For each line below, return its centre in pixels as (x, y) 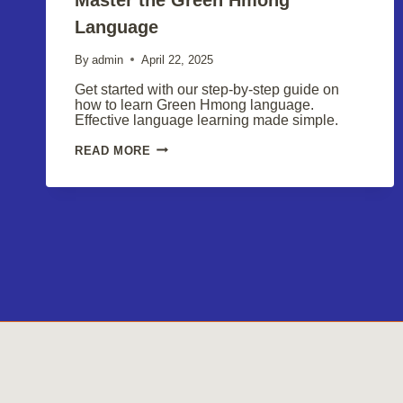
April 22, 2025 (178, 59)
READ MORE (113, 150)
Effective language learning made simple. (206, 120)
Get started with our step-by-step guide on (207, 89)
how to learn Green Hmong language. (194, 104)
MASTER (176, 148)
